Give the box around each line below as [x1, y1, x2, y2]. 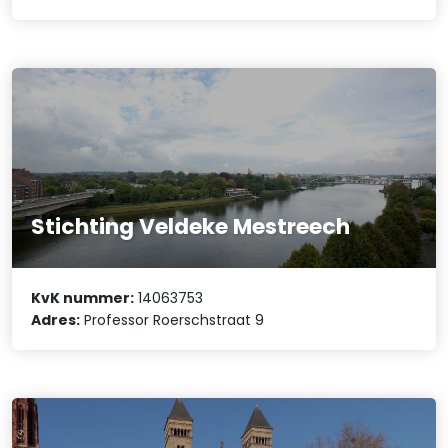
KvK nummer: [31, 288, 135, 309]
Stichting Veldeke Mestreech [31, 210, 351, 242]
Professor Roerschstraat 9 [80, 310, 265, 331]
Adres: [31, 310, 81, 331]
